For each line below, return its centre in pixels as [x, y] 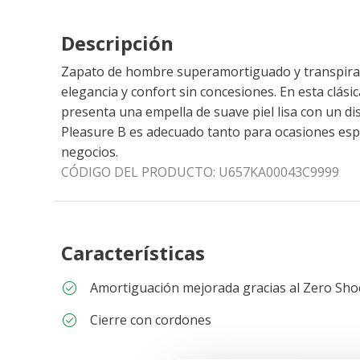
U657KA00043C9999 [279, 172]
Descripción [117, 43]
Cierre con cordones [151, 320]
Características [133, 253]
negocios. [90, 152]
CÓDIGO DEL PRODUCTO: [140, 172]
